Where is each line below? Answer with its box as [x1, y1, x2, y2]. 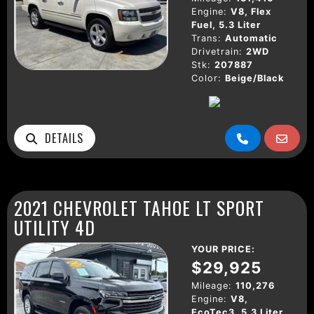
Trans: [191, 32, 221, 43]
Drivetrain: [191, 46, 243, 57]
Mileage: [191, 280, 232, 291]
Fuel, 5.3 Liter [191, 19, 261, 30]
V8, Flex [231, 6, 271, 17]
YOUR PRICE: [191, 243, 255, 254]
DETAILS [38, 129, 83, 146]
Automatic [225, 32, 278, 43]
